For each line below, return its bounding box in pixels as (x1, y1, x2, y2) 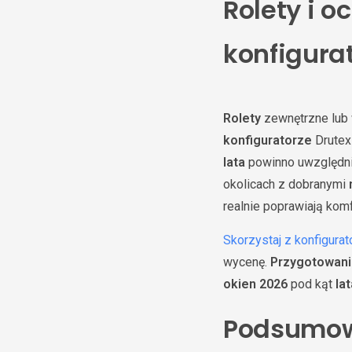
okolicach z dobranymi (223, 177, 349, 192)
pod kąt (288, 277, 335, 291)
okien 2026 (223, 277, 288, 291)
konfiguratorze (223, 133, 312, 148)
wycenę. (223, 255, 270, 269)
